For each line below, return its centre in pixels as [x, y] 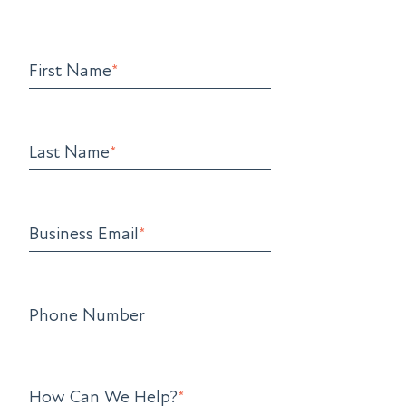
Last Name [69, 152]
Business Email [84, 233]
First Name [70, 70]
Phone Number [87, 315]
